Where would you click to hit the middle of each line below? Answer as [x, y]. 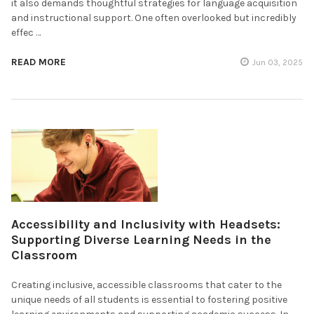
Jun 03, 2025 [278, 62]
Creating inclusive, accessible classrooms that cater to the [146, 285]
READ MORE [39, 62]
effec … [26, 32]
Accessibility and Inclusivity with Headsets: [146, 225]
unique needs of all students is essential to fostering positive [149, 300]
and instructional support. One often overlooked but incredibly [154, 18]
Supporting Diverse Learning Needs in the [141, 240]
